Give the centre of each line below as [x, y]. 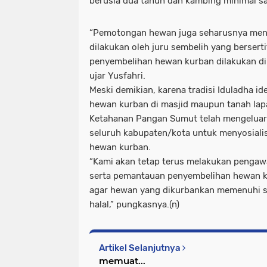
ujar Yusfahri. [117, 75]
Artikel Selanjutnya [141, 248]
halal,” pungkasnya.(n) [134, 204]
